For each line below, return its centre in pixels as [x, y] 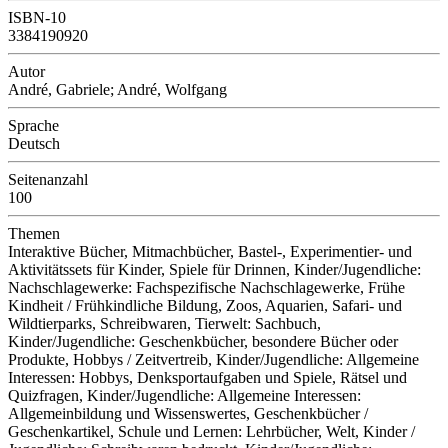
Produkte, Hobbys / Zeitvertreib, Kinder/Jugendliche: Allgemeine [213, 360]
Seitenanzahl [48, 180]
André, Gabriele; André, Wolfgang [117, 90]
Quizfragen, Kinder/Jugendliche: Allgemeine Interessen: [184, 396]
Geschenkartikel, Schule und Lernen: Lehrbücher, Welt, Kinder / [211, 432]
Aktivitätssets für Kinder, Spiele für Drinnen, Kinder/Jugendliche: [214, 270]
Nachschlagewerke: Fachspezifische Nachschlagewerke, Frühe [206, 288]
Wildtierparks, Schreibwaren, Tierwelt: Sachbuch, [164, 324]
